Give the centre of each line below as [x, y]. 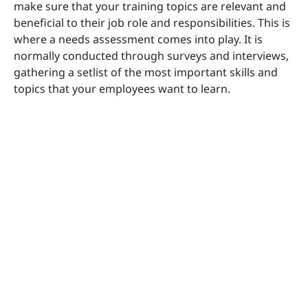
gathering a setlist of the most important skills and [146, 73]
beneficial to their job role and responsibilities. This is [152, 23]
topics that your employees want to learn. [123, 89]
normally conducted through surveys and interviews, [151, 56]
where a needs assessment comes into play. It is [138, 40]
